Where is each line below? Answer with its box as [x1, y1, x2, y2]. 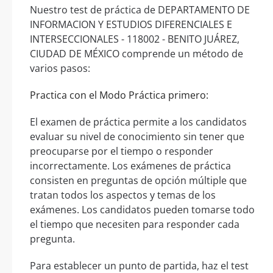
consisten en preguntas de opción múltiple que [30, 174, 247, 188]
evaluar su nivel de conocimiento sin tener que [30, 130, 244, 144]
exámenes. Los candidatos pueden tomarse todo [30, 203, 255, 217]
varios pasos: [30, 62, 90, 76]
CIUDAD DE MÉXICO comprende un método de [30, 47, 243, 61]
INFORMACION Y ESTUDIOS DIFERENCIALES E [30, 18, 232, 32]
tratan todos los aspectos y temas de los [30, 188, 216, 202]
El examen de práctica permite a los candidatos [30, 115, 247, 129]
